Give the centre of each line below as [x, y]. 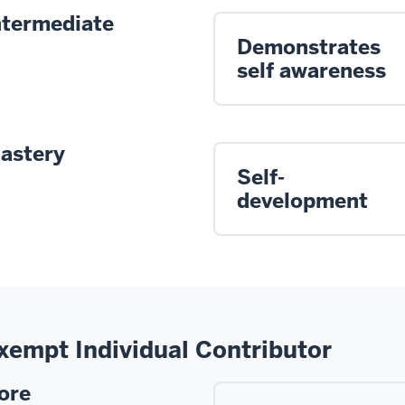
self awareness [311, 70]
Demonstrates [309, 47]
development [302, 200]
